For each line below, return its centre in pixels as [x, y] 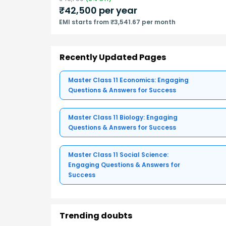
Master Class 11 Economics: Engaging [128, 80]
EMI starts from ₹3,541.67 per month [117, 22]
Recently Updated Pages [113, 57]
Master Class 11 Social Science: [118, 154]
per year [117, 11]
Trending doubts [96, 215]
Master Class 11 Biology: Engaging [123, 117]
